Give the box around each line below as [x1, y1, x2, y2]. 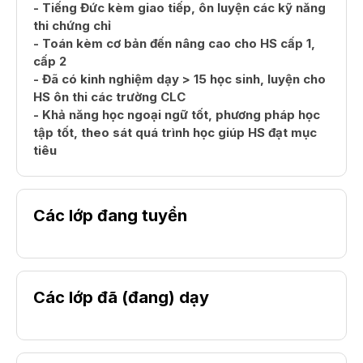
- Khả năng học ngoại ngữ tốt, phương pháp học [33, 106, 320, 122]
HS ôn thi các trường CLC [33, 88, 186, 105]
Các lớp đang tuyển [33, 205, 187, 225]
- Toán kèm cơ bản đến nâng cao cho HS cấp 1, [33, 35, 315, 51]
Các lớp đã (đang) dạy [33, 287, 209, 307]
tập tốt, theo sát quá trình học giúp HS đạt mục [33, 124, 317, 140]
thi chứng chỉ [33, 17, 111, 33]
